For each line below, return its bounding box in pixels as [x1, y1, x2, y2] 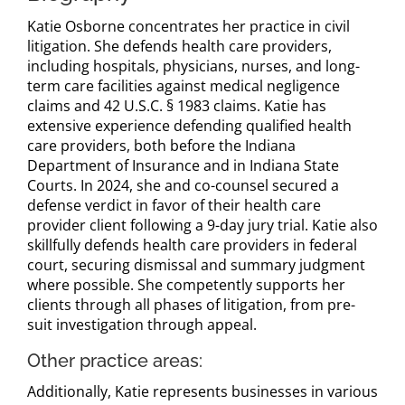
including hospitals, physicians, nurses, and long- [27, 55, 360, 76]
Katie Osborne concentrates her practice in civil [27, 15, 350, 36]
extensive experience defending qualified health [27, 115, 352, 136]
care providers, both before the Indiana [27, 135, 296, 155]
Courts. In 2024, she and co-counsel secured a [27, 174, 339, 195]
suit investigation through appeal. [27, 314, 257, 334]
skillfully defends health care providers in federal [27, 234, 357, 255]
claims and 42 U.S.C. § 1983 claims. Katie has [27, 95, 326, 116]
